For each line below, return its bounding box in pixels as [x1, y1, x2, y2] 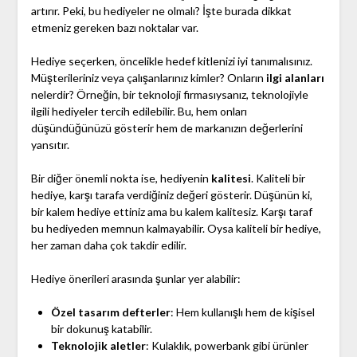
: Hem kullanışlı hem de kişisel [170, 305, 315, 320]
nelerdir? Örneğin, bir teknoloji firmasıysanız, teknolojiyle [30, 88, 308, 102]
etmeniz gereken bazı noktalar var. [30, 21, 198, 35]
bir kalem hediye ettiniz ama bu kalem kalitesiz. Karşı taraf [30, 205, 312, 219]
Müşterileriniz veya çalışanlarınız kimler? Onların [30, 71, 266, 85]
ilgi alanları [265, 71, 324, 85]
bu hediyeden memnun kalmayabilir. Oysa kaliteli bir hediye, [30, 222, 321, 236]
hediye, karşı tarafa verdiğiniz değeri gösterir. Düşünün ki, [30, 188, 312, 202]
